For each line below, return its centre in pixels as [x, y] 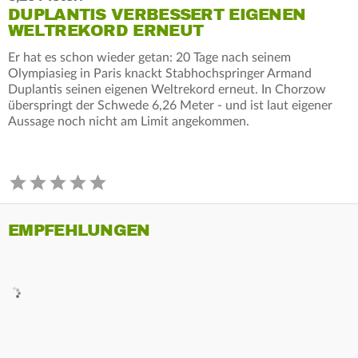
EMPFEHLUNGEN [79, 230]
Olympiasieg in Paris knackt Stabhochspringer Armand [160, 73]
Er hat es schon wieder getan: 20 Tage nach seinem [149, 57]
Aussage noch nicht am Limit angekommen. [129, 121]
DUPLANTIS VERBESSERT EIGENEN [157, 14]
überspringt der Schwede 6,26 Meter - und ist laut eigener [170, 105]
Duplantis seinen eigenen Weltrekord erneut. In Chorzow [167, 89]
